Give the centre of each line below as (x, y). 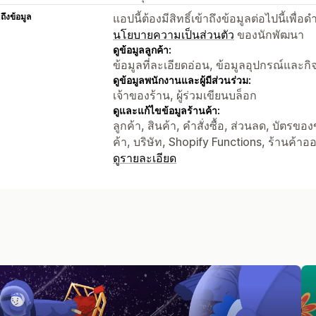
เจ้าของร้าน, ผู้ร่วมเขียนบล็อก (185, 95)
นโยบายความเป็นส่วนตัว (174, 34)
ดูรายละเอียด (145, 158)
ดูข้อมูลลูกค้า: (142, 49)
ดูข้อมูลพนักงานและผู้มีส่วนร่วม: (182, 80)
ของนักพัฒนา (269, 34)
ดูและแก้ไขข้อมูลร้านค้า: (166, 110)
